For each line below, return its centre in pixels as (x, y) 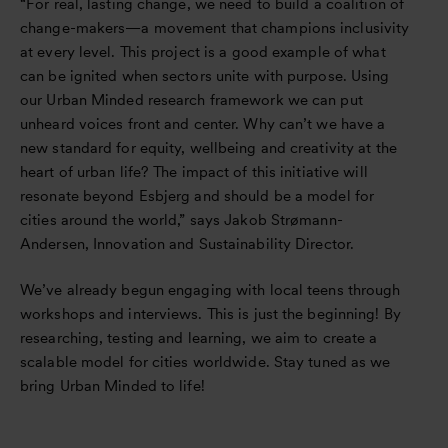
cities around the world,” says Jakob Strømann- (181, 220)
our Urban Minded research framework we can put (191, 100)
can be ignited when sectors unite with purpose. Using (205, 76)
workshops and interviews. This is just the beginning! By (210, 314)
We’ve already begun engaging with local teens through (210, 290)
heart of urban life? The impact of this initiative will (194, 172)
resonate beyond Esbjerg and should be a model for (197, 196)
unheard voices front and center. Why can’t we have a (203, 124)
